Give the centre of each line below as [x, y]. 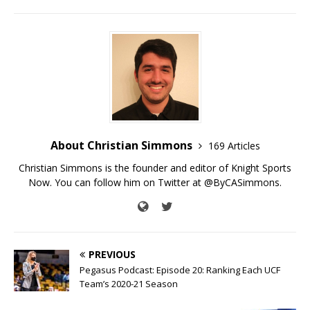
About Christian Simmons [122, 146]
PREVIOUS [112, 255]
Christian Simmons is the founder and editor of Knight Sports [155, 168]
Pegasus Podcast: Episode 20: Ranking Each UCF [180, 270]
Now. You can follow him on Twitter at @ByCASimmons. [155, 183]
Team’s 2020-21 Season [129, 284]
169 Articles [234, 146]
